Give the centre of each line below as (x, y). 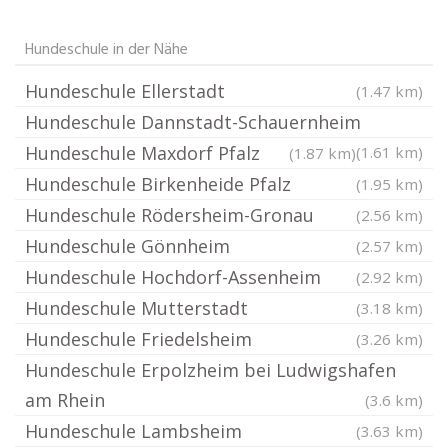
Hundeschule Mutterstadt (136, 308)
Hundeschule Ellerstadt (125, 91)
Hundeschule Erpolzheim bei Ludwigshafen (210, 370)
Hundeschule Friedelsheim (138, 339)
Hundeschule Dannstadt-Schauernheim (193, 122)
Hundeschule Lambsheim (133, 431)
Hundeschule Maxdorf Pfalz (142, 153)
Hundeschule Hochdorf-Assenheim (173, 277)
